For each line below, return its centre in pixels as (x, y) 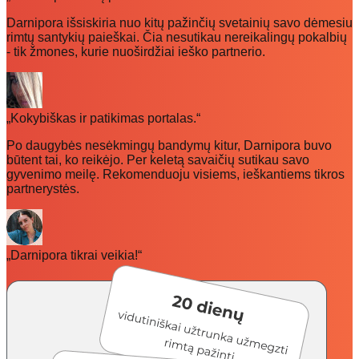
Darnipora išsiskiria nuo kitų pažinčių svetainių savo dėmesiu (179, 22)
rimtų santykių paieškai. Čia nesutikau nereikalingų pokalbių (177, 37)
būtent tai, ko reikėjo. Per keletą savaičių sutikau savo (158, 159)
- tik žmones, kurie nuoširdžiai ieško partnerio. (136, 51)
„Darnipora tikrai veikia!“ (74, 255)
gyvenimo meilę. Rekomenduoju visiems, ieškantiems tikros (175, 174)
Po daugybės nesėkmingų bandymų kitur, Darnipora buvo (169, 145)
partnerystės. (43, 188)
